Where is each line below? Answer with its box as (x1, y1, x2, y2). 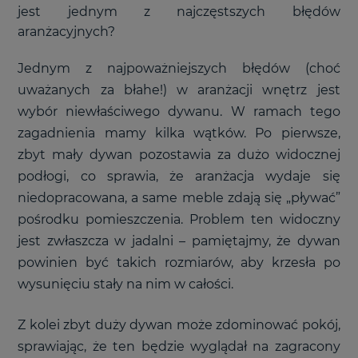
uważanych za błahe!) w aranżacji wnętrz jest (18, 82, 340, 97)
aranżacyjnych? (18, 23, 116, 39)
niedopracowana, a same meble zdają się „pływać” (18, 189, 340, 205)
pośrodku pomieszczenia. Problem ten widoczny (18, 211, 340, 227)
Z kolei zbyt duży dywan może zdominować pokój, (18, 316, 340, 332)
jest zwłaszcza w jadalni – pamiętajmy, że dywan (18, 233, 340, 249)
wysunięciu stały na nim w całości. (18, 276, 234, 292)
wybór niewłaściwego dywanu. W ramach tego (18, 103, 340, 119)
